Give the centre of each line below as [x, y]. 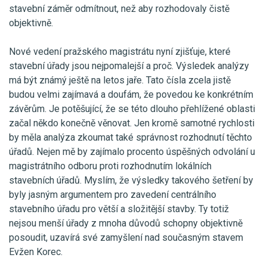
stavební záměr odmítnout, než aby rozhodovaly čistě [119, 8]
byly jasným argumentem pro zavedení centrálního [113, 194]
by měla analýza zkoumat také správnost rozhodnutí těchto [131, 137]
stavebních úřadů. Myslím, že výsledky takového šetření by [131, 180]
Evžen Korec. [36, 252]
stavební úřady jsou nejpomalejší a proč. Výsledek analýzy [129, 66]
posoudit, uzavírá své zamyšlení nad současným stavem [126, 237]
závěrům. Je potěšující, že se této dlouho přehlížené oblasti [132, 108]
